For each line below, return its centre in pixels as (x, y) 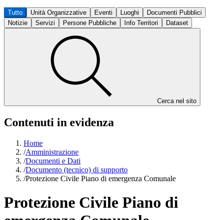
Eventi (103, 13)
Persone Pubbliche (90, 23)
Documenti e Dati (53, 161)
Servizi (45, 23)
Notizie (18, 23)
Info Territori (141, 23)
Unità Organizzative (58, 13)
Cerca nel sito (177, 101)
